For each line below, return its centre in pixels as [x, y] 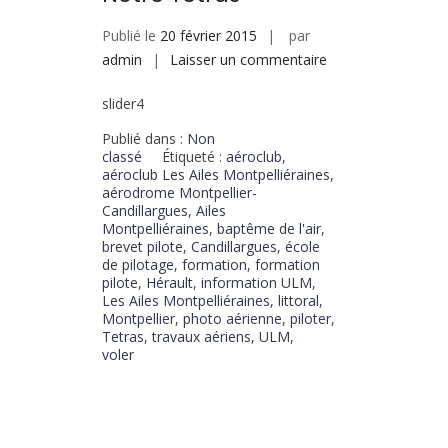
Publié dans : [144, 139]
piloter [310, 319]
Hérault [169, 283]
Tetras [123, 337]
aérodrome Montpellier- [179, 193]
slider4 [123, 104]
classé [122, 157]
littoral [298, 301]
